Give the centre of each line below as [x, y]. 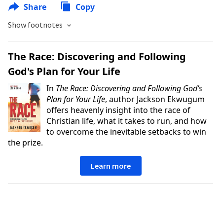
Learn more [110, 166]
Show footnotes [36, 25]
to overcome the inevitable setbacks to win [127, 132]
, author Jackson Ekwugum [155, 99]
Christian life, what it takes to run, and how [127, 121]
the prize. [25, 143]
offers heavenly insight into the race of [119, 110]
